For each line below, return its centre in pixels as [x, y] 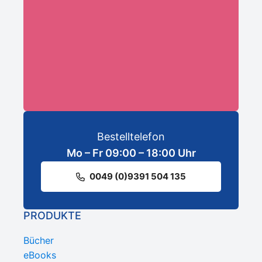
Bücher [39, 241]
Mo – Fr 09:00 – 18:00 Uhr [131, 153]
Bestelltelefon [131, 137]
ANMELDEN [94, 49]
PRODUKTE [52, 216]
